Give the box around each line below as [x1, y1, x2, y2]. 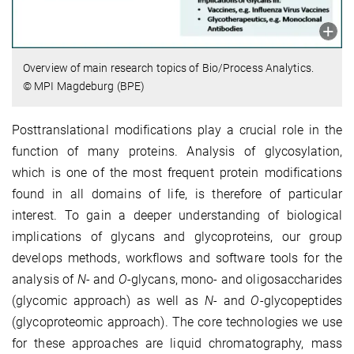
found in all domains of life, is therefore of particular [12, 186, 342, 202]
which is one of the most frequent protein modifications [12, 165, 342, 181]
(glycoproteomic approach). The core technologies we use [12, 314, 342, 330]
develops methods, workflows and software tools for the [12, 250, 342, 266]
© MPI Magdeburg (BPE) [23, 80, 145, 93]
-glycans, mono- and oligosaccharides [126, 272, 342, 288]
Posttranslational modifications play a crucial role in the [12, 122, 342, 138]
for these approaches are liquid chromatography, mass [12, 336, 342, 352]
